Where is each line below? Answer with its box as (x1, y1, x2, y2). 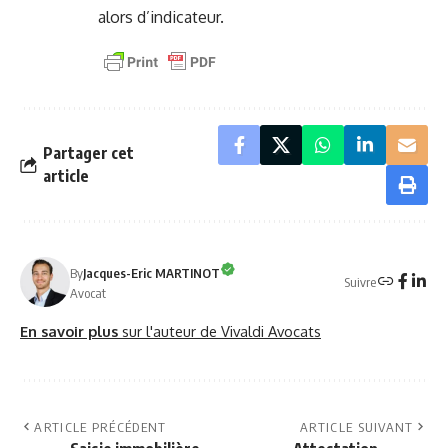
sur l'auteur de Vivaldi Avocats (122, 322, 321, 341)
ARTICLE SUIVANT (300, 419, 414, 436)
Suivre (344, 273, 376, 290)
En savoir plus (20, 322, 122, 341)
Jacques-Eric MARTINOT (83, 264, 220, 281)
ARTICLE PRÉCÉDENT (34, 419, 167, 436)
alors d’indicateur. (98, 7, 224, 28)
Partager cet (43, 143, 134, 164)
